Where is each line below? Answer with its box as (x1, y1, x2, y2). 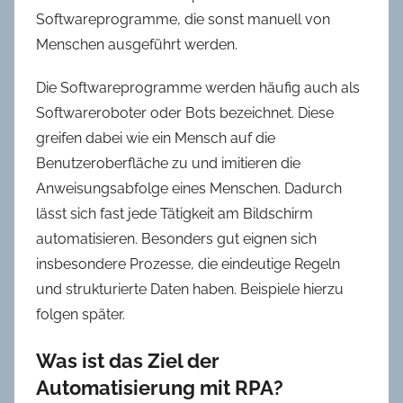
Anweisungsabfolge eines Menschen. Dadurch (36, 180, 342, 198)
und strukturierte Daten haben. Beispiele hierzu (36, 281, 344, 299)
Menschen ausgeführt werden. (36, 36, 237, 54)
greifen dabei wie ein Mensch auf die (36, 130, 275, 148)
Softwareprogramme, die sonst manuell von (36, 11, 330, 29)
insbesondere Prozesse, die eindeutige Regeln (36, 255, 340, 273)
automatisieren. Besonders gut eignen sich (36, 230, 317, 248)
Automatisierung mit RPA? (36, 376, 283, 400)
